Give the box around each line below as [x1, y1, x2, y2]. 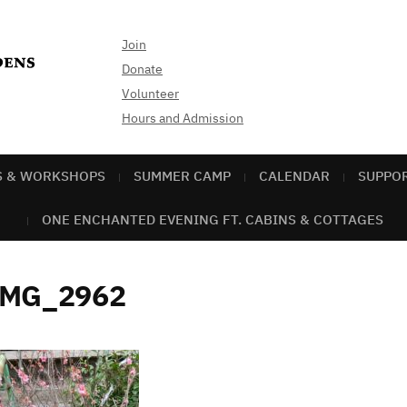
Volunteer [122, 85, 179, 102]
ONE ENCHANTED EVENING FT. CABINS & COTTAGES [41, 211, 383, 228]
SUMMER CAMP [134, 167, 231, 184]
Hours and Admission [122, 110, 243, 126]
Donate [122, 61, 163, 77]
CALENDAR [259, 167, 330, 184]
